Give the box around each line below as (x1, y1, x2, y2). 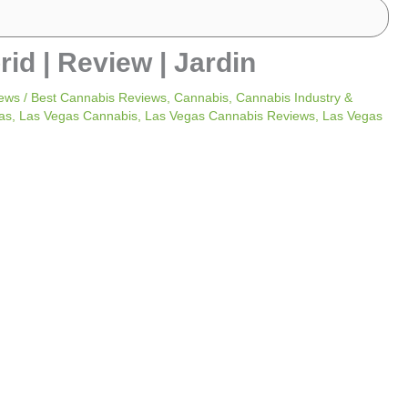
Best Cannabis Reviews (31, 90, 167, 105)
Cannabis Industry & (236, 90, 352, 105)
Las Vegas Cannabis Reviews (145, 108, 315, 123)
